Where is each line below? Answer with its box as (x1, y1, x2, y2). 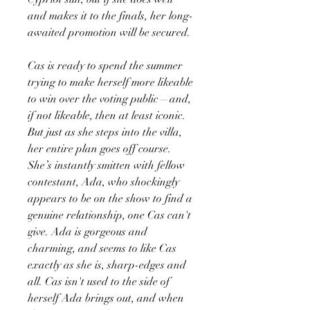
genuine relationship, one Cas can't (28, 208, 191, 222)
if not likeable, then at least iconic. (28, 108, 185, 122)
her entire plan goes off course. (28, 141, 171, 156)
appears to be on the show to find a (28, 191, 192, 206)
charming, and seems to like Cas (28, 241, 176, 255)
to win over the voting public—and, (28, 91, 191, 106)
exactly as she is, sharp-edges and (28, 257, 186, 272)
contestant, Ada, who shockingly (28, 174, 179, 189)
